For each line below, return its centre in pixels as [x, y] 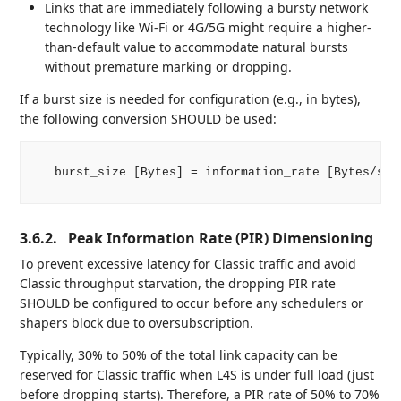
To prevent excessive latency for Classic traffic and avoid [188, 264]
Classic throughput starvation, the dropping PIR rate [178, 284]
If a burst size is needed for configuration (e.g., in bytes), [191, 98]
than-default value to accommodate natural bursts [197, 47]
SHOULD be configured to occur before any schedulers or [192, 303]
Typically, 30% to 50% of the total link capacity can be [179, 355]
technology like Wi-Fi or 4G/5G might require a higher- [209, 27]
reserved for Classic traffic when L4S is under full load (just [197, 375]
